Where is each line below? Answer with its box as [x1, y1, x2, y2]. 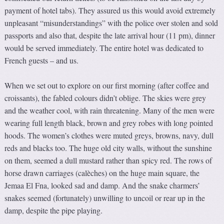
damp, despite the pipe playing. [4, 205, 103, 216]
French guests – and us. [4, 55, 79, 66]
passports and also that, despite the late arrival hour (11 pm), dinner [4, 30, 215, 41]
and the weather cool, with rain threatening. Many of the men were [4, 105, 215, 116]
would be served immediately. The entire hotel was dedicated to [4, 42, 204, 53]
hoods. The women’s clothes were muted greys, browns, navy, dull [4, 130, 214, 141]
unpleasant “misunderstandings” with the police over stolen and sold [4, 17, 218, 28]
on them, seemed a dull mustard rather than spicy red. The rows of [4, 155, 212, 166]
